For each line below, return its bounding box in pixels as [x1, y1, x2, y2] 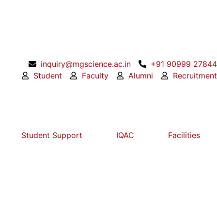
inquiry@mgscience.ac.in [41, 59, 131, 69]
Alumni [128, 71, 153, 80]
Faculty [82, 71, 108, 80]
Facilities [168, 130, 200, 140]
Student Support [21, 130, 82, 140]
